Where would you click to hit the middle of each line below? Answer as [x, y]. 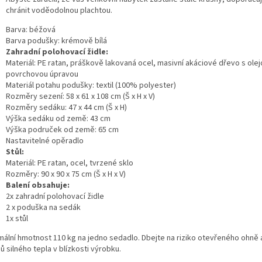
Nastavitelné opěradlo [45, 141]
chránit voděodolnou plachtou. [59, 10]
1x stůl [17, 218]
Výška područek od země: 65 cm [62, 130]
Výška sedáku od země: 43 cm [58, 118]
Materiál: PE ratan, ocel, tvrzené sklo [70, 163]
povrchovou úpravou [42, 74]
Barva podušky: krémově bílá [56, 41]
